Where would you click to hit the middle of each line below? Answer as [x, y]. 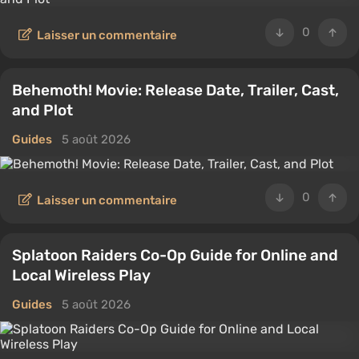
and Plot [42, 110]
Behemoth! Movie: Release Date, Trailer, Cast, [175, 90]
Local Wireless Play [81, 275]
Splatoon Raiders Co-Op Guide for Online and [175, 255]
